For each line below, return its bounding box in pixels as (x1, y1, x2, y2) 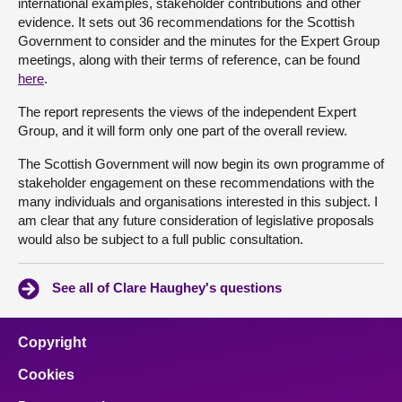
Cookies (18, 367, 74, 382)
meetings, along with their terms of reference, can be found (18, 52, 360, 67)
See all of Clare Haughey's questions (52, 280, 282, 295)
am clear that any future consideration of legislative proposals (18, 213, 374, 228)
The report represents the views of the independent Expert (18, 104, 356, 119)
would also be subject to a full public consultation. (18, 232, 303, 247)
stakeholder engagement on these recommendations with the (18, 175, 374, 190)
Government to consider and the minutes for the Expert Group (18, 33, 380, 48)
